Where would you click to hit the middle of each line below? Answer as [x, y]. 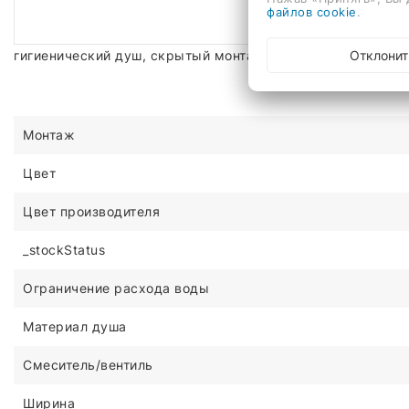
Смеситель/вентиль [88, 364]
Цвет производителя [91, 211]
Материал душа [75, 326]
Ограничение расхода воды [116, 288]
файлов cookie [312, 11]
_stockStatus [64, 249]
